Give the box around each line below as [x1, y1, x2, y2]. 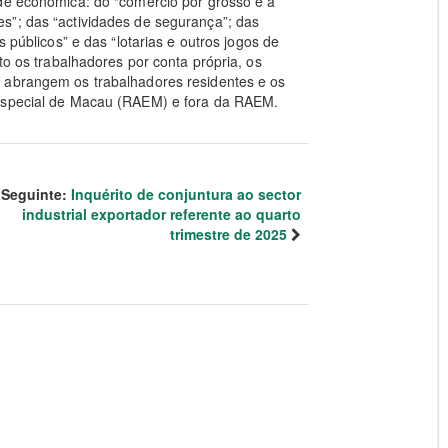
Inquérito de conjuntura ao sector [71, 184, 301, 204]
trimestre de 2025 [170, 224, 287, 244]
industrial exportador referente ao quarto [22, 204, 301, 224]
